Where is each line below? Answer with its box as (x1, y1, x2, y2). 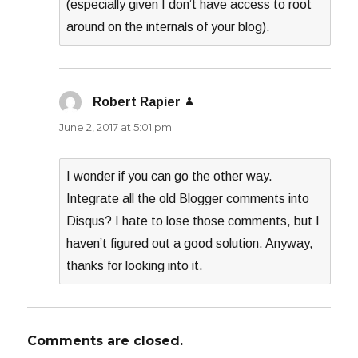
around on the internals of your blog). (66, 20, 271, 34)
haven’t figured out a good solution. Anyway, (66, 237, 314, 251)
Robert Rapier (93, 95, 181, 109)
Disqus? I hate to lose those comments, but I (66, 214, 320, 229)
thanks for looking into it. (66, 259, 204, 273)
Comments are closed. (27, 333, 184, 349)
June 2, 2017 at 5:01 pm (59, 121, 173, 134)
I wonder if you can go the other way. (66, 169, 273, 184)
